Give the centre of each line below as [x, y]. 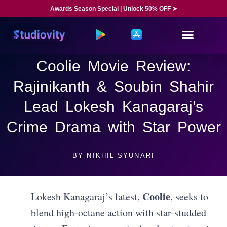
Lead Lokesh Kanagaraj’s [113, 107]
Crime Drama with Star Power [113, 127]
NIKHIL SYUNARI [119, 155]
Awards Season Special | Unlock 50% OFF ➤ [113, 9]
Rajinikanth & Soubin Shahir [113, 86]
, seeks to [190, 196]
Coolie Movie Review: [113, 66]
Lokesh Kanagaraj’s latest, [87, 196]
